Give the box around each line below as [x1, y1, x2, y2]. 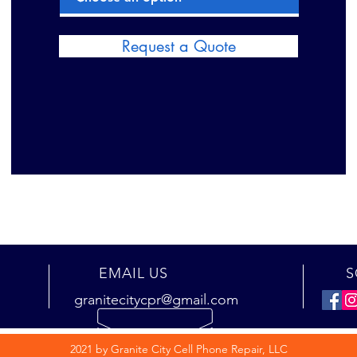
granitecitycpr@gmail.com [74, 291, 238, 308]
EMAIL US [99, 265, 169, 282]
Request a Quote [121, 36, 236, 57]
